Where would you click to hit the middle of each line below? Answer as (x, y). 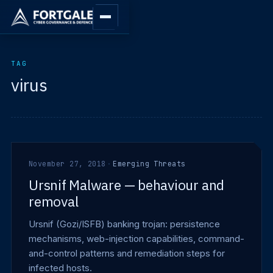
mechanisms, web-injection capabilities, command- (136, 239)
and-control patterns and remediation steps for (127, 253)
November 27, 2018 (67, 164)
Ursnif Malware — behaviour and (127, 185)
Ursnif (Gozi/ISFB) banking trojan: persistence (124, 224)
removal (54, 201)
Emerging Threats (149, 164)
